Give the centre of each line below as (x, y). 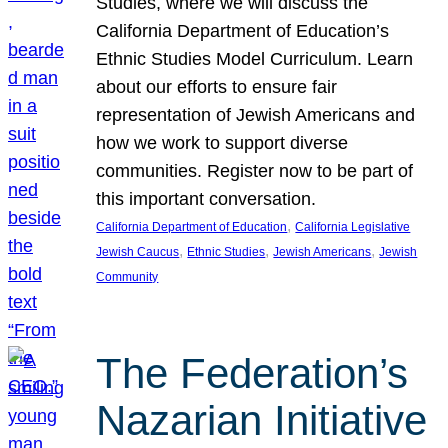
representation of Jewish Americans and (256, 114)
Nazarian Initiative (262, 420)
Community (127, 276)
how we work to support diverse (222, 142)
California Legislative (353, 226)
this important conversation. (206, 198)
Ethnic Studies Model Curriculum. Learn (255, 58)
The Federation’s (252, 373)
